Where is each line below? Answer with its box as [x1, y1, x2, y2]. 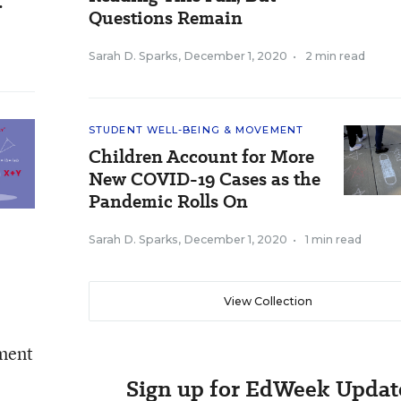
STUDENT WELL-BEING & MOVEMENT [89, 124, 303, 136]
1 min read [305, 233, 362, 246]
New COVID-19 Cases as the [89, 166, 320, 192]
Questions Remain [89, 5, 243, 30]
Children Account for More [89, 144, 314, 169]
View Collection [223, 294, 312, 308]
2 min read [305, 49, 365, 63]
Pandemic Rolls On [89, 189, 248, 214]
